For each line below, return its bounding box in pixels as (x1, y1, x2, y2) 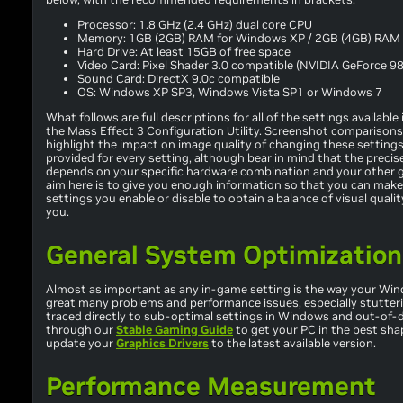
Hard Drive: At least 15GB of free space (77, 44, 291, 60)
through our (46, 322, 116, 338)
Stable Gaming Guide (116, 322, 233, 338)
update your (46, 336, 116, 352)
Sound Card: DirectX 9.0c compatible (77, 71, 280, 87)
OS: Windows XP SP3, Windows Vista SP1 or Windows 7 (77, 85, 382, 101)
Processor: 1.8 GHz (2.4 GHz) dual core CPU (77, 17, 312, 33)
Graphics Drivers (116, 336, 209, 352)
